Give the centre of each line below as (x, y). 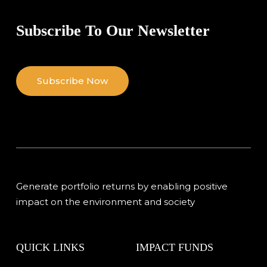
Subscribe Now (73, 80)
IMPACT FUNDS (175, 248)
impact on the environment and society (105, 201)
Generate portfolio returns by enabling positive (122, 186)
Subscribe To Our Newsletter (113, 30)
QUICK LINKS (50, 248)
